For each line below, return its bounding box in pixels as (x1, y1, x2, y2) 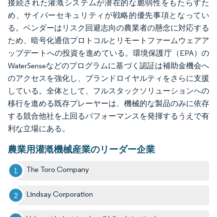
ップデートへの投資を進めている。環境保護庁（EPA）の (8, 48, 209, 58)
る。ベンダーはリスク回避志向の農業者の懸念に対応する (8, 23, 209, 32)
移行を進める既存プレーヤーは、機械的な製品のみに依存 (8, 98, 209, 108)
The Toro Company (26, 164, 90, 174)
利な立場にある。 (8, 124, 70, 133)
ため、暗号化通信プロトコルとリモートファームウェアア (8, 35, 209, 45)
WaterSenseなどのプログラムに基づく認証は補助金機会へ (8, 61, 209, 70)
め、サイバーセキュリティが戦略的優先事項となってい (8, 10, 209, 20)
